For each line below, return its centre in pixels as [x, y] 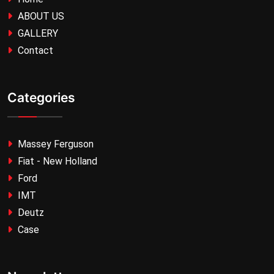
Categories [41, 97]
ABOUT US [40, 16]
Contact [34, 50]
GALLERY [37, 33]
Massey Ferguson [54, 144]
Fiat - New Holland [56, 161]
